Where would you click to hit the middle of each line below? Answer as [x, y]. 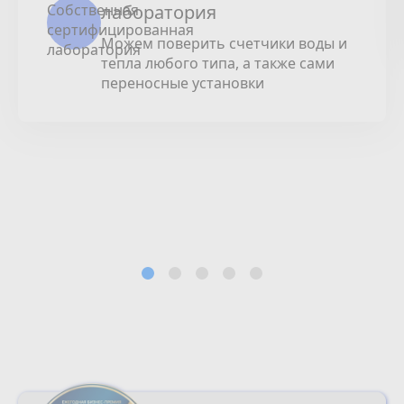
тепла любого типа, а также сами [218, 63]
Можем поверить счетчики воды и [224, 43]
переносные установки [183, 83]
